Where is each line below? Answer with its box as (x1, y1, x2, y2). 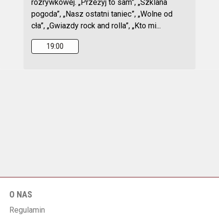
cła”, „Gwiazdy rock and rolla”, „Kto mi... (31, 21, 161, 30)
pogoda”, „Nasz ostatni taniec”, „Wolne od (31, 9, 173, 19)
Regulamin (9, 205, 45, 215)
